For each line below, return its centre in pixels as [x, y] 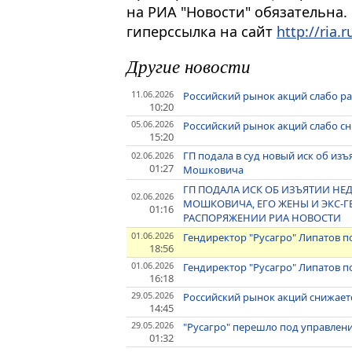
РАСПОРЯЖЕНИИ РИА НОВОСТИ [262, 217]
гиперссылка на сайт [202, 31]
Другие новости [189, 65]
